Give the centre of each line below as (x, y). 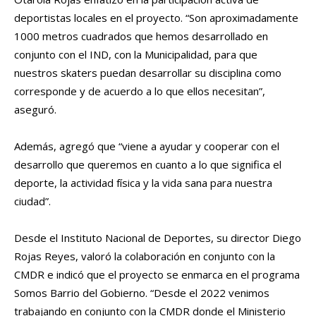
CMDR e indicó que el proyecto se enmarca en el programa (157, 275)
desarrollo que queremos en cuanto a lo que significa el (148, 165)
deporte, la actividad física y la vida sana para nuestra (143, 183)
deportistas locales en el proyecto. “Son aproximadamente (156, 18)
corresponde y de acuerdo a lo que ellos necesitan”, (140, 91)
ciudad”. (32, 201)
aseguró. (35, 110)
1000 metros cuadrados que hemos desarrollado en (141, 36)
